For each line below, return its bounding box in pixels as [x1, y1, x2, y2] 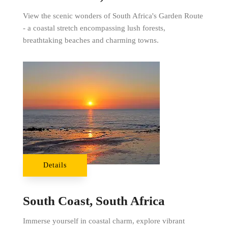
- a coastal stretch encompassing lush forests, [22, 23, 165, 32]
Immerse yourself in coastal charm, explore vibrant [22, 216, 185, 225]
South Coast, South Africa [22, 193, 165, 208]
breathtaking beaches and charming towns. [22, 36, 159, 44]
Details [43, 161, 67, 169]
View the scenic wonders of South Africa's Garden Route [22, 11, 203, 20]
